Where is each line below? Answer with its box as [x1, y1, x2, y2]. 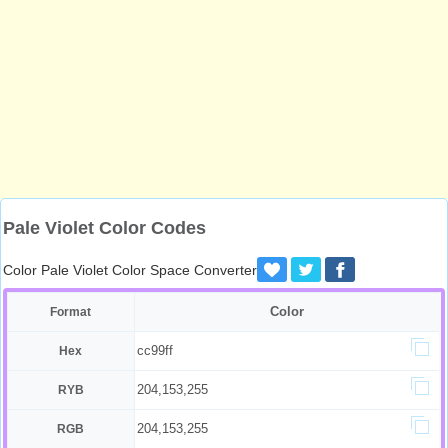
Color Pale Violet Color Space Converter [3, 262, 257, 278]
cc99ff [136, 343, 173, 358]
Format [50, 305, 92, 319]
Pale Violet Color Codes [3, 218, 206, 238]
